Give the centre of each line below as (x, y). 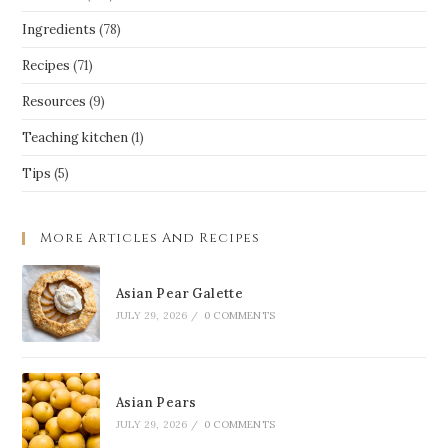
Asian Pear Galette (179, 294)
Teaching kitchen (75, 137)
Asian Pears (156, 402)
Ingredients (59, 29)
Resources (54, 101)
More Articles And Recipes (150, 237)
